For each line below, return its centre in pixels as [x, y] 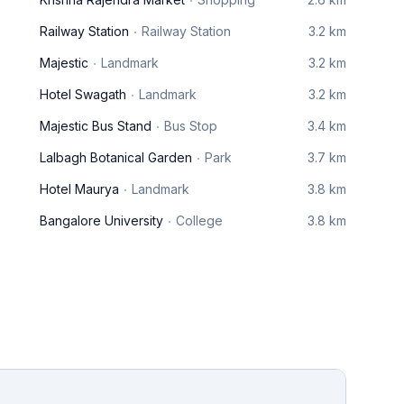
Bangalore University [101, 220]
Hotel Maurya [79, 189]
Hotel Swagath [83, 94]
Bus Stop [191, 126]
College [199, 220]
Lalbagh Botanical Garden [116, 157]
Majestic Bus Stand [96, 126]
